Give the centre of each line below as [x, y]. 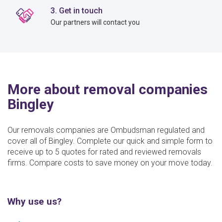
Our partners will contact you [95, 22]
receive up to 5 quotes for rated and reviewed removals [104, 152]
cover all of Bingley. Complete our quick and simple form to [110, 141]
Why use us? [34, 201]
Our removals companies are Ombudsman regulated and [106, 130]
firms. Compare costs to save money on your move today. [110, 163]
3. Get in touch [77, 10]
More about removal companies [108, 89]
